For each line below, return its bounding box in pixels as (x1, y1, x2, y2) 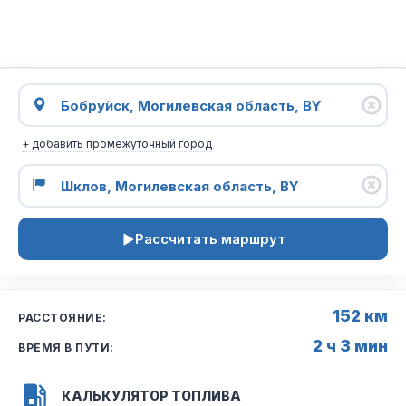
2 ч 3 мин (313, 336, 388, 355)
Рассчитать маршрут (134, 230, 285, 247)
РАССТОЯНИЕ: (18, 311, 107, 324)
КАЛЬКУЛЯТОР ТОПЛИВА (62, 388, 241, 403)
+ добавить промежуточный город (22, 137, 212, 150)
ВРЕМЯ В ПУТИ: (18, 341, 114, 354)
